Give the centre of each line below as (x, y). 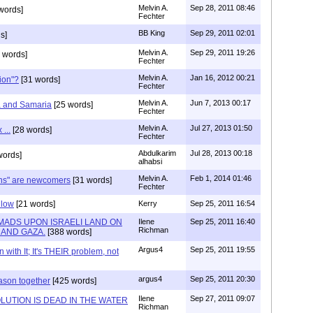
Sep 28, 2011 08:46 (223, 7)
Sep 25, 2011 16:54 (223, 203)
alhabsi (150, 161)
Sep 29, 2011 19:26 (223, 52)
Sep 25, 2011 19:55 (223, 249)
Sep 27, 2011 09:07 (223, 298)
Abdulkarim (157, 153)
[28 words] (31, 130)
